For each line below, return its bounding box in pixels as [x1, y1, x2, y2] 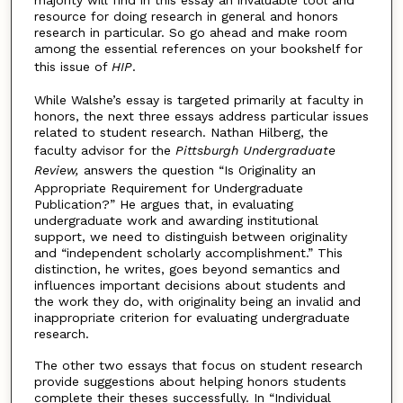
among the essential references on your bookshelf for [33, 41, 363, 57]
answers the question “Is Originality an [78, 162, 316, 177]
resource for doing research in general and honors [33, 9, 338, 24]
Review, [33, 162, 79, 177]
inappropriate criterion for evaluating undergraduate [33, 309, 350, 325]
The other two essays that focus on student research [33, 357, 363, 372]
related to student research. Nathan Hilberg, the [33, 124, 328, 139]
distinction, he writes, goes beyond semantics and [33, 261, 340, 276]
